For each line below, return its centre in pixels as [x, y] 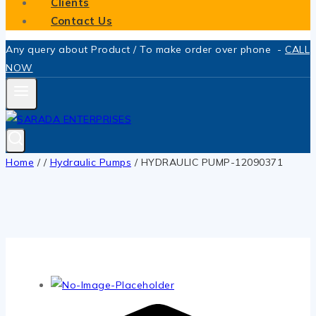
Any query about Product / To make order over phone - [145, 49]
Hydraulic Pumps [90, 162]
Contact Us [81, 20]
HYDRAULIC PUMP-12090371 [212, 162]
